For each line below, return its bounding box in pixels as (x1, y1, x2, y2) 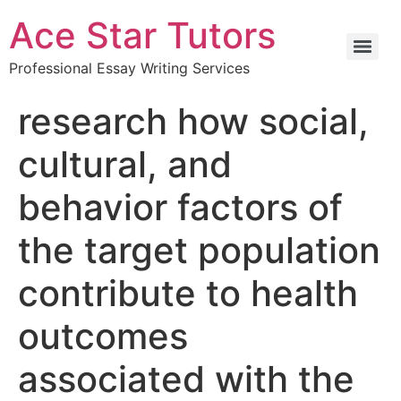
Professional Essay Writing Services (9, 59, 250, 77)
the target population (18, 228, 380, 272)
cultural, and (18, 142, 232, 186)
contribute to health (18, 271, 358, 315)
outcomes (18, 314, 188, 358)
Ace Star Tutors (9, 13, 276, 57)
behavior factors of (18, 185, 343, 229)
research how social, (18, 99, 369, 143)
